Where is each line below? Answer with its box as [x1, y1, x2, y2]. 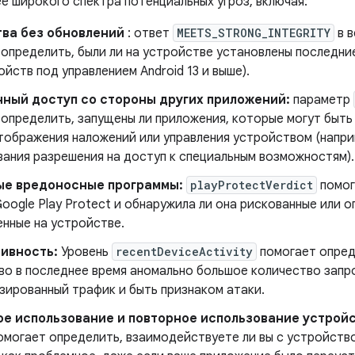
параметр [290, 92, 353, 109]
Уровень [58, 244, 112, 261]
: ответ [124, 25, 173, 42]
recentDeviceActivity [116, 244, 253, 260]
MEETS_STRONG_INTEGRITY [177, 25, 330, 41]
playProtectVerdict [190, 177, 313, 193]
